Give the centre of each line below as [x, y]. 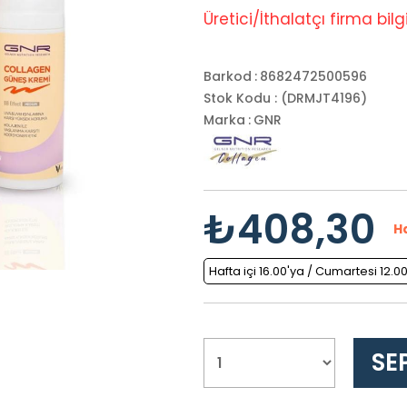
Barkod [228, 76]
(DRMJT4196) [324, 98]
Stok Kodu [237, 98]
